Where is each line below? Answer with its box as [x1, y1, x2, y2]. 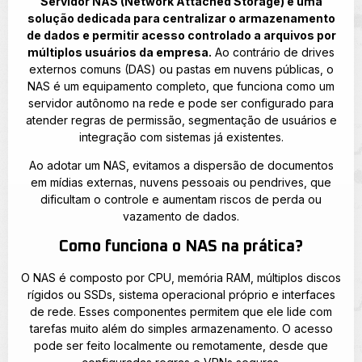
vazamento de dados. [123, 209, 239, 224]
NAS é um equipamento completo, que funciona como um [27, 78, 335, 93]
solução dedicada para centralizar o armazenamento [27, 11, 335, 25]
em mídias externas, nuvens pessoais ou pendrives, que [31, 175, 331, 190]
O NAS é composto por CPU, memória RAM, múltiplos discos [21, 270, 341, 284]
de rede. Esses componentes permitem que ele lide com [30, 304, 332, 318]
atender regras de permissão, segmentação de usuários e [25, 112, 337, 127]
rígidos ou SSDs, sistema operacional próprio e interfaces [27, 287, 335, 301]
